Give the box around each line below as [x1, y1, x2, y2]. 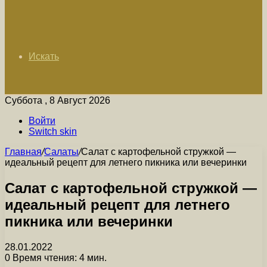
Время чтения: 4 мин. [10, 252, 107, 263]
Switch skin [29, 126, 77, 136]
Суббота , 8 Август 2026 [5, 95, 110, 105]
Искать [29, 51, 59, 61]
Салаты [44, 147, 79, 157]
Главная [5, 147, 42, 157]
